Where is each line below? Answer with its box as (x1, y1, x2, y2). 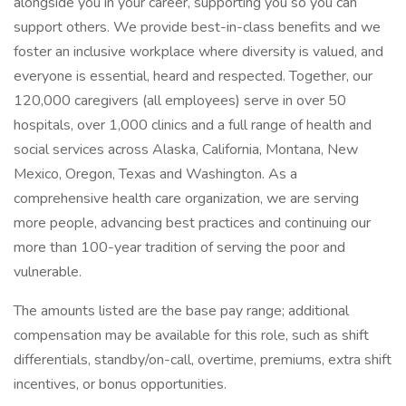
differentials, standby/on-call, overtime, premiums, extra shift (14, 350, 391, 370)
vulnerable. (14, 262, 82, 282)
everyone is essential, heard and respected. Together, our (14, 66, 372, 86)
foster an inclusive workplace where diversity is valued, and (14, 42, 383, 62)
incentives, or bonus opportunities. (14, 374, 227, 394)
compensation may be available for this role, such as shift (14, 325, 369, 345)
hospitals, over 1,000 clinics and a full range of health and (14, 115, 372, 135)
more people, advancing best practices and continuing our (14, 213, 371, 233)
